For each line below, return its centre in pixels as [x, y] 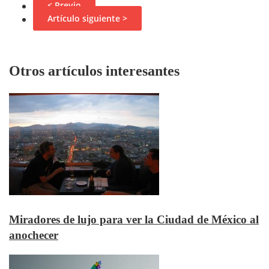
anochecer [34, 235]
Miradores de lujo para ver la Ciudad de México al [134, 220]
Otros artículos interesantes [94, 71]
